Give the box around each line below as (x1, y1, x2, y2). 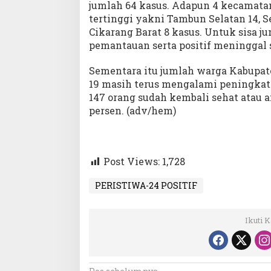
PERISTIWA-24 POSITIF (95, 180, 197, 192)
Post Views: (103, 155, 160, 168)
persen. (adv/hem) (89, 104, 176, 117)
